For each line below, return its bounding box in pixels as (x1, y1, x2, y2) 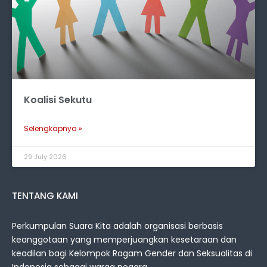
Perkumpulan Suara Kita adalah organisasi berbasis (12, 220, 223, 232)
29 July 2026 (24, 152, 67, 162)
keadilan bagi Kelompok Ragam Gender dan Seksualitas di (12, 247, 252, 260)
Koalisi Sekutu (24, 93, 92, 107)
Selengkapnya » (24, 123, 82, 134)
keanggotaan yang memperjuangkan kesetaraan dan (12, 234, 237, 246)
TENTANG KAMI (12, 190, 78, 203)
